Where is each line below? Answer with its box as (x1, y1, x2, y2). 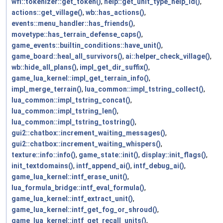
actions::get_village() (11, 8, 83, 17)
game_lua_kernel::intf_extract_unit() (11, 195, 133, 203)
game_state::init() (79, 151, 138, 159)
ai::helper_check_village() (125, 52, 210, 61)
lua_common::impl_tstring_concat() (11, 96, 130, 105)
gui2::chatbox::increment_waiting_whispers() (11, 140, 161, 148)
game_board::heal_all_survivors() (11, 52, 122, 61)
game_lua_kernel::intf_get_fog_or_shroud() (11, 206, 157, 214)
